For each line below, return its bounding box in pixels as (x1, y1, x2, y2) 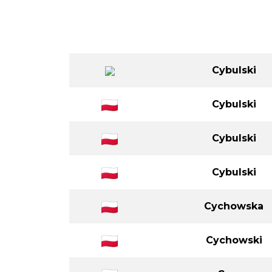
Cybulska (210, 30, 257, 42)
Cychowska (204, 200, 263, 212)
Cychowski (205, 234, 262, 246)
